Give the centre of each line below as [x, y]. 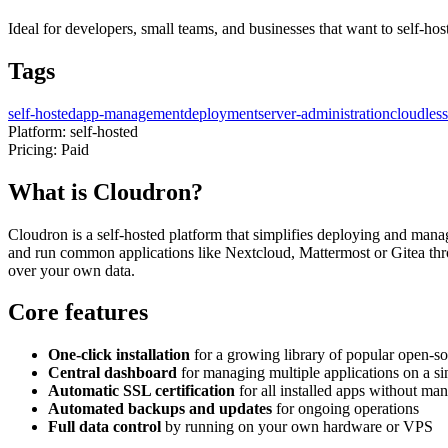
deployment [221, 113]
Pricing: [34, 149]
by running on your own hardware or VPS [297, 427]
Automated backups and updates [160, 409]
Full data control [104, 427]
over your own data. [71, 270]
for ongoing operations [345, 409]
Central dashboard [112, 373]
